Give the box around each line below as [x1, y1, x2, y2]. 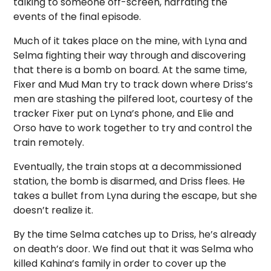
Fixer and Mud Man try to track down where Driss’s [13, 77, 253, 92]
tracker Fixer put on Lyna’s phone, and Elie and [13, 106, 234, 121]
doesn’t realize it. [13, 203, 94, 218]
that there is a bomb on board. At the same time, [13, 63, 247, 77]
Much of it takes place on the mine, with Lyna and [13, 34, 247, 48]
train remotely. [13, 135, 85, 150]
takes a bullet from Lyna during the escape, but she [13, 189, 258, 203]
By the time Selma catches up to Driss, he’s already [13, 227, 257, 242]
